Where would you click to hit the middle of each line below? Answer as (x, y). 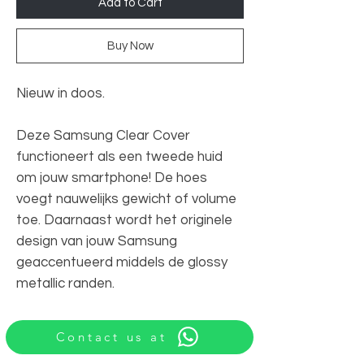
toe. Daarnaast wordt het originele (124, 220)
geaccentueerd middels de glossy (122, 262)
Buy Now (130, 45)
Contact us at (111, 337)
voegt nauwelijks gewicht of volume (126, 199)
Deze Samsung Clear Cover (103, 135)
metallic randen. (65, 283)
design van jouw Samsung (97, 241)
